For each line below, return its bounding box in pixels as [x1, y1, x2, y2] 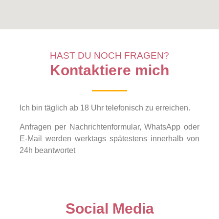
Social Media [65, 200, 154, 217]
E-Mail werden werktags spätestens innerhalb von [20, 134, 199, 143]
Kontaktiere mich [50, 62, 169, 79]
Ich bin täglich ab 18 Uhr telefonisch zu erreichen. [20, 104, 192, 112]
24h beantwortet [20, 146, 75, 154]
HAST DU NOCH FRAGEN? [50, 50, 169, 61]
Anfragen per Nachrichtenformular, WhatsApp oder [20, 122, 199, 131]
